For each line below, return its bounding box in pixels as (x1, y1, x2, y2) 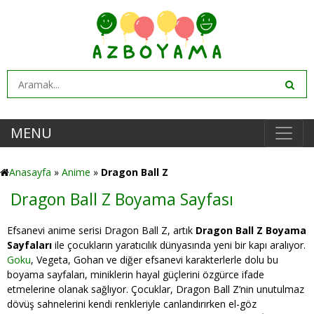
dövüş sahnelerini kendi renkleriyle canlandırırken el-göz (7, 297, 257, 310)
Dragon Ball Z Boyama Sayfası (11, 188, 233, 210)
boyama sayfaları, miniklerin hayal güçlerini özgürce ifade (7, 268, 264, 281)
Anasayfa (9, 165, 51, 179)
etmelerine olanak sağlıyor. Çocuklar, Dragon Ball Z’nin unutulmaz (7, 282, 304, 296)
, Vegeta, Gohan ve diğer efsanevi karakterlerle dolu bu (31, 253, 278, 266)
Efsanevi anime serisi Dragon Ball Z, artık (7, 224, 196, 237)
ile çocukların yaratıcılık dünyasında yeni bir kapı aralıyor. (52, 238, 306, 252)
